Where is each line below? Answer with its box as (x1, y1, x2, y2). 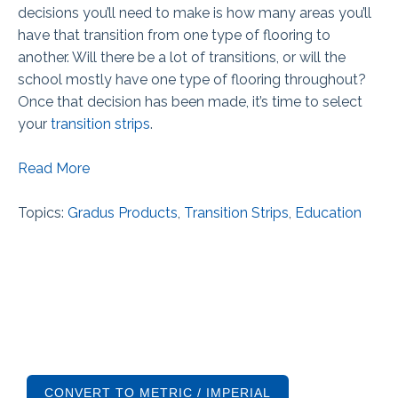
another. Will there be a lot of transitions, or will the (18, 48, 346, 66)
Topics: (18, 203, 68, 221)
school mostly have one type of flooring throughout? (18, 70, 366, 88)
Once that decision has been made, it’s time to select (18, 92, 362, 110)
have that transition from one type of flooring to (18, 26, 330, 44)
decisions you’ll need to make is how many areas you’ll (18, 4, 371, 21)
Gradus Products (68, 203, 178, 221)
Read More (18, 159, 90, 177)
